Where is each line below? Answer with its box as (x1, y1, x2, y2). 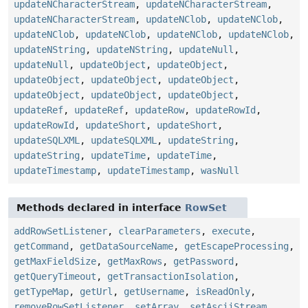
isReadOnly (195, 285, 250, 297)
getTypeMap (14, 285, 69, 297)
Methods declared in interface (16, 201, 185, 213)
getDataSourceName (80, 240, 173, 252)
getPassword (173, 255, 234, 267)
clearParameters (118, 225, 201, 236)
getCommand (14, 240, 69, 252)
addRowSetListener (14, 225, 107, 236)
